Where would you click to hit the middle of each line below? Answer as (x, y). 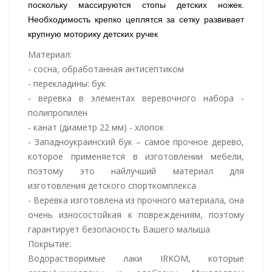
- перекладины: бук (67, 83)
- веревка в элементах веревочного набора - (136, 98)
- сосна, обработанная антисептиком (106, 69)
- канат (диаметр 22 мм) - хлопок (96, 127)
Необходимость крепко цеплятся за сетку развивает (136, 19)
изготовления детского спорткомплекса (112, 185)
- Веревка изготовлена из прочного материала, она (136, 200)
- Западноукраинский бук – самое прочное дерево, (136, 141)
